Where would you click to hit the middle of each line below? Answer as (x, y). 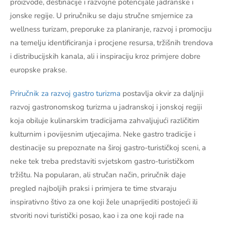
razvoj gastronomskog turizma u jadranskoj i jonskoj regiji (106, 107)
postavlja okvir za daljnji (162, 94)
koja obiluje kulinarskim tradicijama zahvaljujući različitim (105, 121)
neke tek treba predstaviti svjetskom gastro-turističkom (102, 161)
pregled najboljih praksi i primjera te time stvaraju (93, 189)
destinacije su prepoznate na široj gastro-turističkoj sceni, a (108, 148)
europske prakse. (38, 70)
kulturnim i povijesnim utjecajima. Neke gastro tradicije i (103, 134)
